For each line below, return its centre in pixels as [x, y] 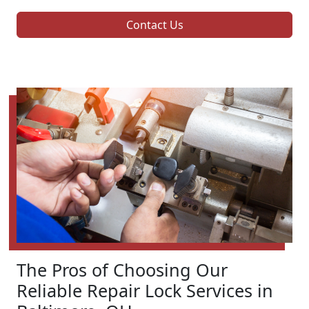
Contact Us [154, 25]
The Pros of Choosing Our [122, 270]
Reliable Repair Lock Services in [145, 291]
